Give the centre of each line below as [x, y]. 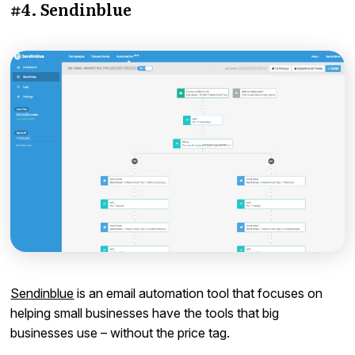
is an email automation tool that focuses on [198, 293]
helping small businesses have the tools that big [145, 313]
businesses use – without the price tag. [120, 332]
